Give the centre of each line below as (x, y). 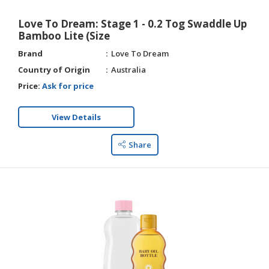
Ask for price (68, 86)
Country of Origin (54, 70)
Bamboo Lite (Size (64, 36)
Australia (128, 70)
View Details (76, 117)
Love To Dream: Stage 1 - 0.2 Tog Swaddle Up (132, 24)
